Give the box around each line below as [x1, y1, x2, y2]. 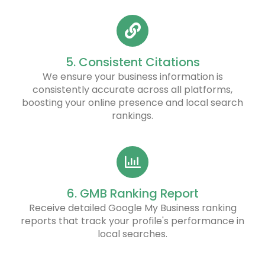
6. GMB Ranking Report [66, 185, 199, 202]
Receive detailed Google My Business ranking [28, 201, 237, 215]
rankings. [112, 108, 153, 122]
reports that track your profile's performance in [21, 214, 244, 228]
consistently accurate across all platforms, [33, 82, 232, 96]
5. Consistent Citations [65, 53, 200, 70]
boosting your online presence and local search [22, 95, 243, 109]
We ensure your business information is [42, 69, 223, 83]
